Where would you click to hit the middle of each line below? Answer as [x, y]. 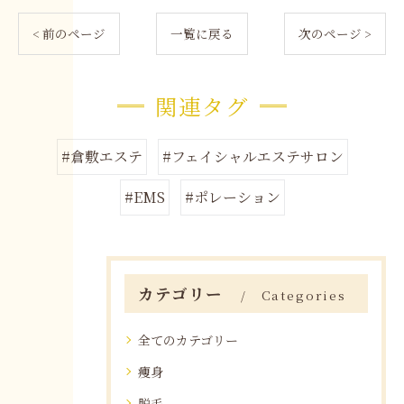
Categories [303, 295]
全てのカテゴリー [188, 340]
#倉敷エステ [101, 156]
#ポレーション [232, 197]
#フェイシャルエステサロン [252, 156]
